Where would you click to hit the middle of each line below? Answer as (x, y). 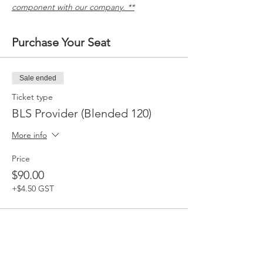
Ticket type (32, 97)
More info (29, 135)
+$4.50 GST (33, 188)
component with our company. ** (73, 7)
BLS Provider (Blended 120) (82, 113)
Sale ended (38, 78)
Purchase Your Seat (61, 42)
